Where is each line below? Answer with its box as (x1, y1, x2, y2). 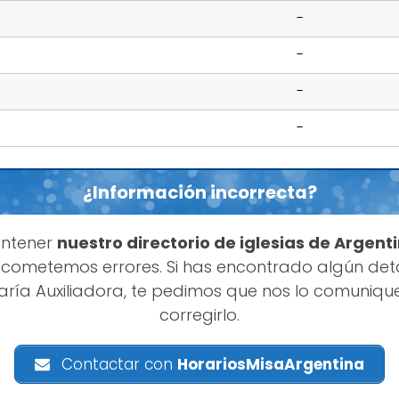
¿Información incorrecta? (82, 180, 317, 206)
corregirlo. (159, 304, 240, 327)
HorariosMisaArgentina (177, 354, 365, 376)
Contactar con (57, 354, 178, 376)
